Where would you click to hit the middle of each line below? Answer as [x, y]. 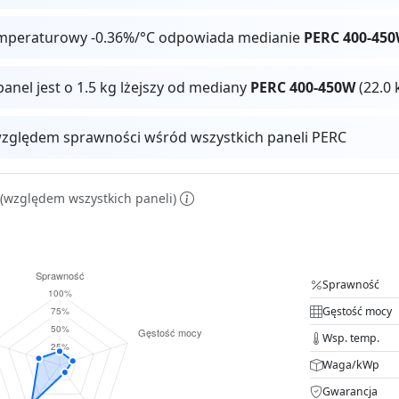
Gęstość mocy [357, 311]
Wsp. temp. [351, 338]
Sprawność [351, 284]
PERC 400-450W [303, 87]
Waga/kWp [351, 364]
